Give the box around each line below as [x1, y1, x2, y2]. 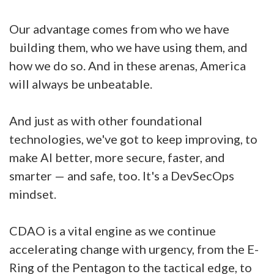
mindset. [9, 187, 59, 201]
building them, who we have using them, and [9, 40, 248, 54]
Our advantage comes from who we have [9, 21, 229, 36]
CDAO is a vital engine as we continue [9, 223, 216, 238]
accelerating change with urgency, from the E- [9, 242, 259, 256]
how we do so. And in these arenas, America [9, 58, 246, 73]
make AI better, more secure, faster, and [9, 150, 225, 165]
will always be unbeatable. [9, 76, 152, 91]
